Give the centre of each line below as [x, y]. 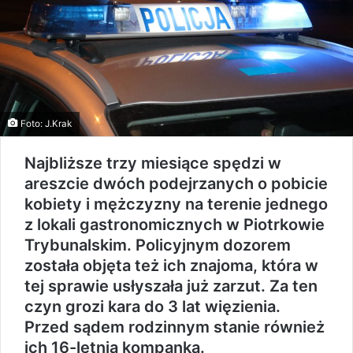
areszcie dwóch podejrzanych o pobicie [176, 184]
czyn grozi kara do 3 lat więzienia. [152, 307]
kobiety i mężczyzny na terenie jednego [176, 204]
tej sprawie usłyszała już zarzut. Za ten [171, 286]
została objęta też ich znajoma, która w [171, 266]
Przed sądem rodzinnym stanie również [175, 327]
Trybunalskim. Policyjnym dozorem [158, 245]
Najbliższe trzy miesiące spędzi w [153, 163]
